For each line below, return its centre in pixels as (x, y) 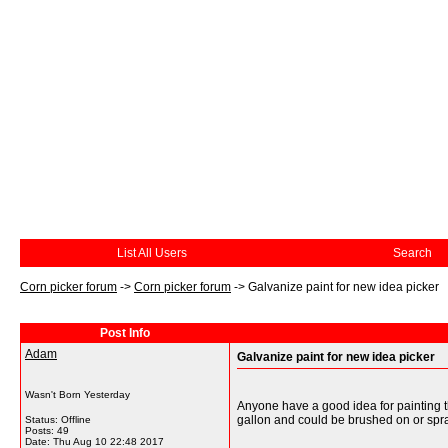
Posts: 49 (47, 430)
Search (412, 253)
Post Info (125, 333)
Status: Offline (58, 419)
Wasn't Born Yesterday (77, 394)
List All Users (151, 253)
